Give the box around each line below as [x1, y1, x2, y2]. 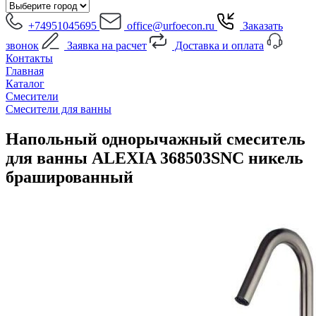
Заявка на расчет [64, 39, 147, 51]
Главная [6, 65, 44, 77]
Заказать [240, 20, 283, 32]
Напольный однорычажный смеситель [6, 129, 305, 148]
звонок [6, 39, 39, 51]
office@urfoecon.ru [124, 20, 214, 32]
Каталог [6, 78, 44, 90]
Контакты [6, 52, 53, 64]
